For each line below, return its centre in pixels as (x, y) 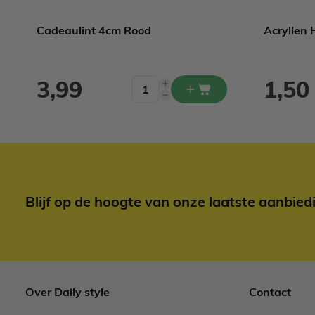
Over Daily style (67, 292)
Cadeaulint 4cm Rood (94, 30)
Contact (270, 292)
